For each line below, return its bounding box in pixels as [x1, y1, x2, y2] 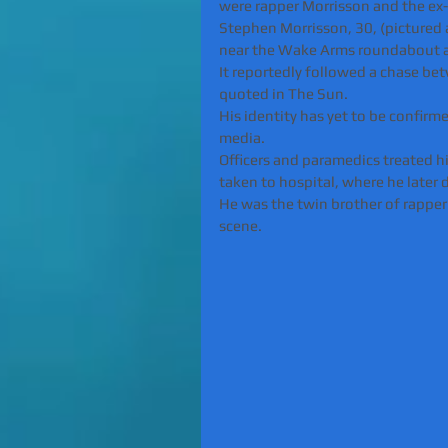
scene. [219, 217, 262, 235]
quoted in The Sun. [219, 85, 348, 103]
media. [219, 129, 265, 147]
